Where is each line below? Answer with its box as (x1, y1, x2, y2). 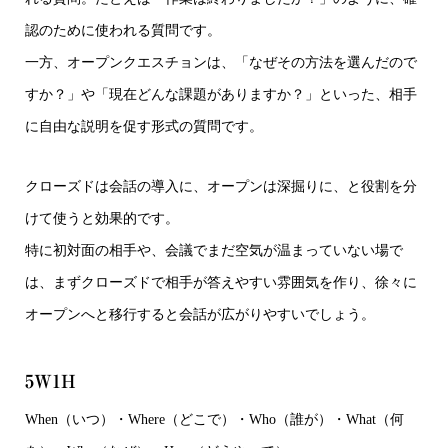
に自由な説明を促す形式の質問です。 (25, 118, 263, 134)
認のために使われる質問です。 (25, 22, 221, 38)
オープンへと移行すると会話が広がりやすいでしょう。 (25, 306, 375, 322)
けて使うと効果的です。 (25, 210, 179, 226)
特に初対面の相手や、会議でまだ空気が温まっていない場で (25, 242, 403, 258)
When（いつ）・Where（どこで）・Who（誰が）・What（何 (25, 411, 404, 427)
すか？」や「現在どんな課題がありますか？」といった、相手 (25, 86, 417, 102)
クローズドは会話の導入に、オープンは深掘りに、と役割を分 (25, 178, 417, 194)
